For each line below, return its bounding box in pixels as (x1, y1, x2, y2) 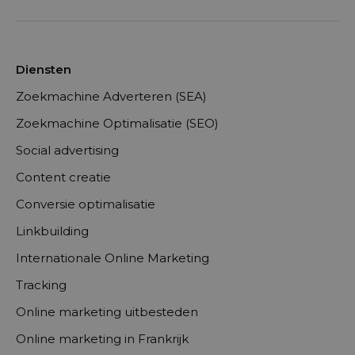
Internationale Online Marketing (16, 250, 209, 266)
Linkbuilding (16, 223, 89, 239)
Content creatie (16, 170, 111, 185)
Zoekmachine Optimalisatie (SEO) (16, 116, 219, 132)
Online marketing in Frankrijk (16, 331, 189, 347)
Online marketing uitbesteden (16, 304, 198, 320)
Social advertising (16, 143, 119, 158)
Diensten (16, 62, 71, 78)
